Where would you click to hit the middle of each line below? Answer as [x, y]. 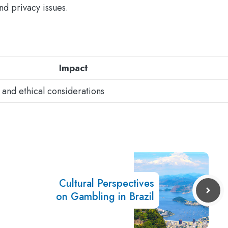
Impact [74, 68]
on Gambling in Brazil [105, 197]
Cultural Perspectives [106, 184]
